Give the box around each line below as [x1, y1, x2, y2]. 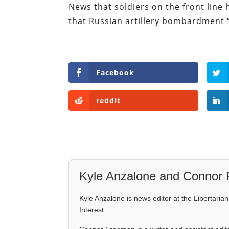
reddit [96, 96, 121, 106]
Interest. [79, 205, 106, 214]
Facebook [96, 67, 135, 77]
